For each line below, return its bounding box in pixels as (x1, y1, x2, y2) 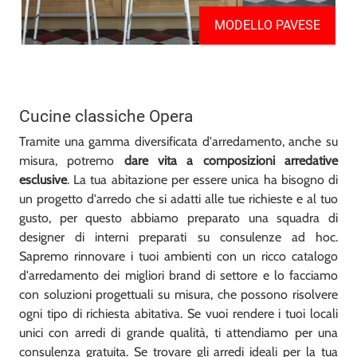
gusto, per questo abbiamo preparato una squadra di (19, 210, 338, 226)
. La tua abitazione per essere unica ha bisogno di (67, 171, 338, 187)
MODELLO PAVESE (214, 17, 320, 33)
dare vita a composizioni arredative (124, 152, 339, 168)
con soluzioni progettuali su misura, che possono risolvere (19, 286, 338, 302)
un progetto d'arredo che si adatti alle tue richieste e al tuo (19, 190, 338, 206)
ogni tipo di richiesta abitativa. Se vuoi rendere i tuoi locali (19, 305, 338, 321)
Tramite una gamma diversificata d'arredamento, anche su (19, 133, 338, 149)
